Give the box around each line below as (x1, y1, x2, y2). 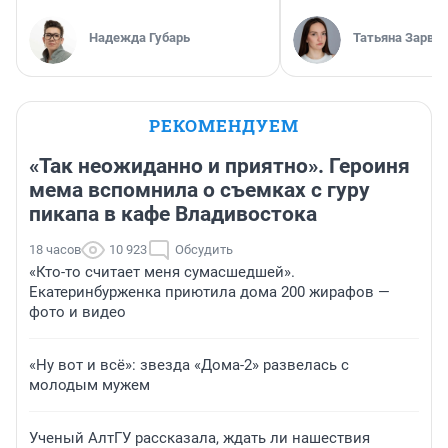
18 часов (29, 242, 81, 258)
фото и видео (29, 303, 126, 322)
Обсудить (175, 242, 233, 258)
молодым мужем (29, 376, 150, 395)
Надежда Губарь (89, 30, 190, 46)
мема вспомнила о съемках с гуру (29, 178, 370, 203)
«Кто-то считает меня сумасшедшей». (29, 263, 295, 282)
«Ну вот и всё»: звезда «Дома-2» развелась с (29, 356, 349, 375)
